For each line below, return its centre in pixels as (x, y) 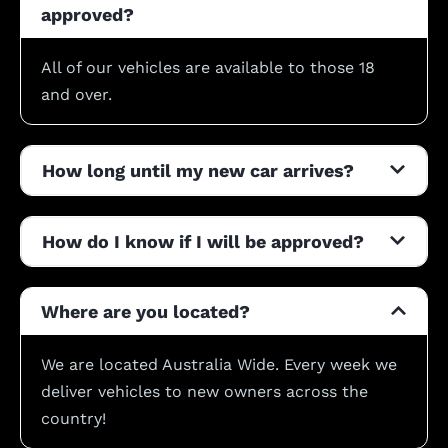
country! (76, 418)
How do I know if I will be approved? (203, 241)
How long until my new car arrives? (198, 170)
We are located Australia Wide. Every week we (219, 364)
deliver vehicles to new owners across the (204, 391)
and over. (76, 94)
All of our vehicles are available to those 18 (208, 67)
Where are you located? (145, 311)
